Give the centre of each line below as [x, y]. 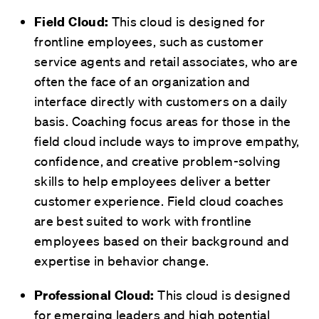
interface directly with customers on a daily [161, 101]
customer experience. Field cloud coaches [159, 200]
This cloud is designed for [188, 21]
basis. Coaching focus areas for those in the [163, 121]
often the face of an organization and [142, 81]
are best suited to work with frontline [143, 220]
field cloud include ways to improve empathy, [167, 141]
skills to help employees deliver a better [153, 181]
